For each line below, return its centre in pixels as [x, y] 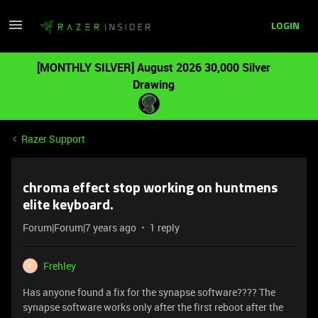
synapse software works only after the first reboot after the [153, 307]
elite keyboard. [68, 206]
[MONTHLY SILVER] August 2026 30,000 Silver [153, 67]
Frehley [60, 266]
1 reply [165, 227]
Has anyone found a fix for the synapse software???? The [149, 292]
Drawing [153, 84]
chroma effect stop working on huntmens [150, 189]
